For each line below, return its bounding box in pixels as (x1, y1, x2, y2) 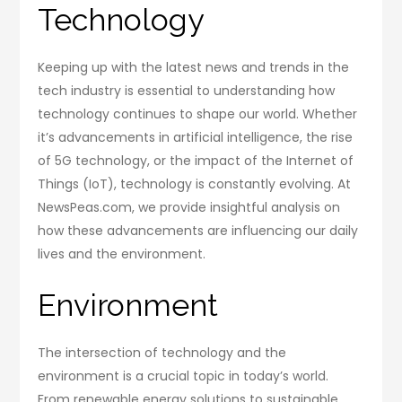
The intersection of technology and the (38, 344, 287, 363)
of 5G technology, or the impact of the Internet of (38, 152, 354, 170)
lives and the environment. (38, 245, 206, 264)
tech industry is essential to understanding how (38, 82, 336, 100)
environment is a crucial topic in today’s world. (38, 367, 329, 386)
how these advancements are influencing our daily (38, 222, 359, 240)
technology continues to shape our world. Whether (38, 105, 358, 124)
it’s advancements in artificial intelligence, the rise (38, 128, 354, 147)
